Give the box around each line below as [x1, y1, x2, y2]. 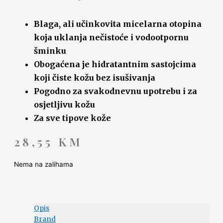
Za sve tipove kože [34, 112, 111, 123]
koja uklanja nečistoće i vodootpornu [34, 32, 189, 42]
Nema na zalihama [14, 160, 73, 168]
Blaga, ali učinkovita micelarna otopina [34, 18, 202, 29]
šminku [34, 45, 66, 56]
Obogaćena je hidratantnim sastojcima [34, 59, 196, 69]
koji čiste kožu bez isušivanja [34, 72, 155, 83]
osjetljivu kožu [34, 99, 95, 110]
